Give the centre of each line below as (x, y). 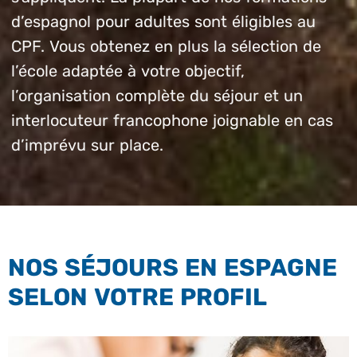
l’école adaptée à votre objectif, (128, 71)
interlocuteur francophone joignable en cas (172, 121)
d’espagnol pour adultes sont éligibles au (163, 22)
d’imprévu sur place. (87, 145)
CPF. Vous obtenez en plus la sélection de (166, 47)
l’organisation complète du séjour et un (157, 96)
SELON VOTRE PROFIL (137, 298)
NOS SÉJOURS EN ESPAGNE (173, 268)
